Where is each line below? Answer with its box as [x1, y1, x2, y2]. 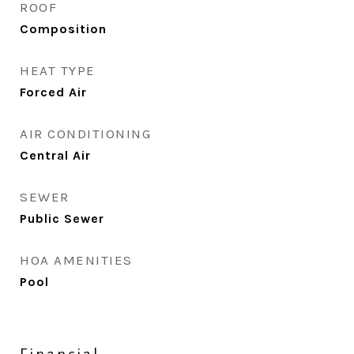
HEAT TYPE [20, 62, 96, 78]
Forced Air [20, 85, 87, 100]
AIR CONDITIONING [20, 126, 151, 141]
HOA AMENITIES [20, 252, 133, 268]
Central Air [20, 148, 91, 163]
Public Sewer [20, 211, 104, 226]
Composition [20, 21, 107, 36]
